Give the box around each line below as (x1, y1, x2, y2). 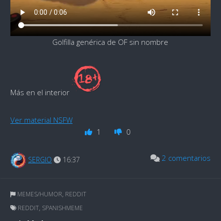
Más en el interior (10, 87, 72, 98)
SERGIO (28, 155, 52, 165)
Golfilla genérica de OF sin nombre (52, 37, 169, 47)
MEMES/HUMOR (17, 190, 62, 199)
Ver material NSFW (10, 115, 73, 125)
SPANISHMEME (42, 204, 83, 213)
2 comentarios (161, 153, 211, 163)
